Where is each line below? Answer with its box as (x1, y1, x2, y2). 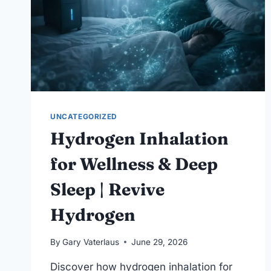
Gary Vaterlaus (62, 237, 120, 247)
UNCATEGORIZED (50, 112, 117, 122)
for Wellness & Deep (50, 154, 218, 175)
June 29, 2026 (131, 237, 188, 247)
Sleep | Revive (50, 179, 165, 200)
